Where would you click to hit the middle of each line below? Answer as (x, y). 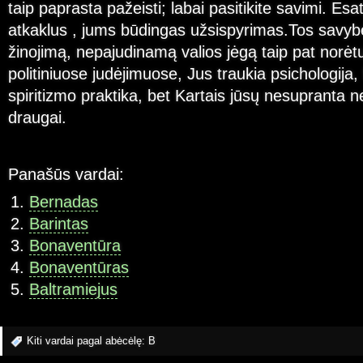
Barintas (58, 224)
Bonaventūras (79, 268)
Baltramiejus (73, 290)
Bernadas (63, 202)
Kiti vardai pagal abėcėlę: (88, 340)
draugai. (37, 118)
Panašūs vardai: (66, 174)
